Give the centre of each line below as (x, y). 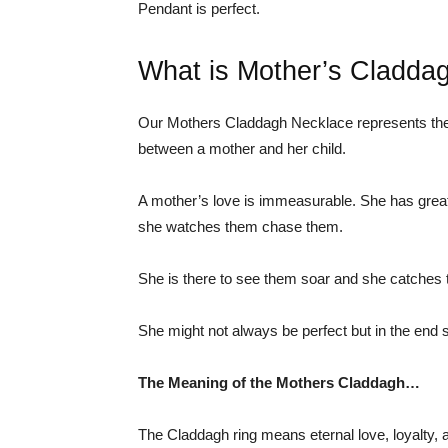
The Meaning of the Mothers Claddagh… (279, 382)
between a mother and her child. (242, 148)
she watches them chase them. (240, 226)
